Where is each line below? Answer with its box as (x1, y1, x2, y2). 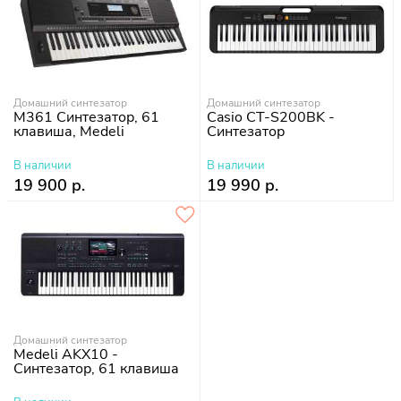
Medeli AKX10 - (13, 344, 118, 364)
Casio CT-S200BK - (207, 107, 335, 127)
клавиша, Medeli (13, 121, 124, 141)
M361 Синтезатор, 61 (13, 107, 159, 127)
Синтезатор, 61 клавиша (13, 358, 179, 379)
